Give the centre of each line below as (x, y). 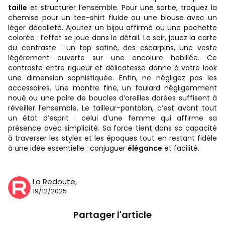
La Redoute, (55, 181)
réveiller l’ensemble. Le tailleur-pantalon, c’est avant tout (113, 108)
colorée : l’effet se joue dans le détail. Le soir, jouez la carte (113, 37)
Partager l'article (113, 214)
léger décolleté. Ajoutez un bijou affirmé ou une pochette (113, 27)
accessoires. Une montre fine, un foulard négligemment (113, 88)
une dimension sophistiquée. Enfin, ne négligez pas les (113, 78)
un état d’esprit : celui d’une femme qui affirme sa (113, 118)
